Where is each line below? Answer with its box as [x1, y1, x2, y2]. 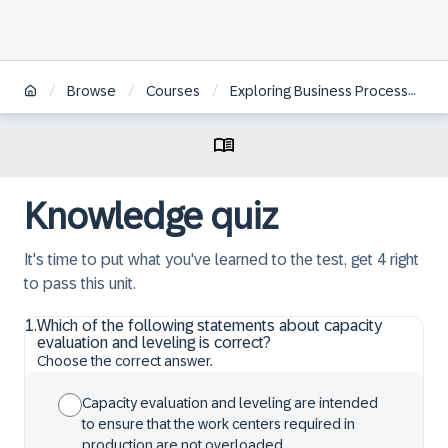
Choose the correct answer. [37, 353, 213, 369]
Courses [146, 83, 200, 100]
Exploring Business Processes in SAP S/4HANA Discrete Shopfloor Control [230, 83, 408, 100]
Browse [67, 83, 116, 100]
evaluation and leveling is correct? [37, 334, 271, 351]
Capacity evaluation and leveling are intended [82, 395, 378, 411]
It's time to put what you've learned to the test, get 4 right [24, 251, 419, 268]
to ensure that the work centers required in [82, 416, 355, 432]
